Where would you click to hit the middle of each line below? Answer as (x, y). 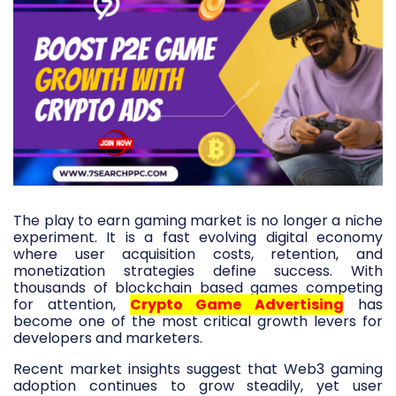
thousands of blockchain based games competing (198, 288)
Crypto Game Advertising (237, 305)
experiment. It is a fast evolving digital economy (198, 238)
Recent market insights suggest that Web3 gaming (198, 369)
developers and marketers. (108, 339)
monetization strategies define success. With (198, 271)
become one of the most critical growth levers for (198, 322)
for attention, (72, 305)
